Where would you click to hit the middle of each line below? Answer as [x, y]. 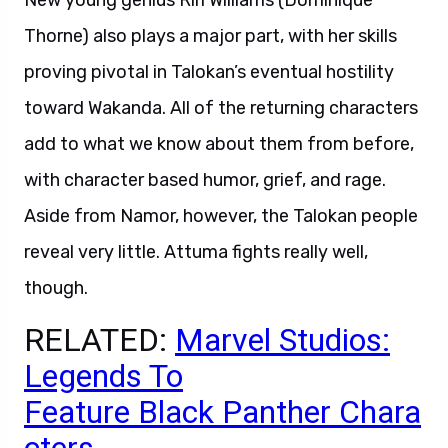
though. [56, 288]
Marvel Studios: [282, 340]
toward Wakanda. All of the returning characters [221, 108]
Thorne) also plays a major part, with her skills [210, 36]
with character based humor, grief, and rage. [205, 180]
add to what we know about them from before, [219, 144]
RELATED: [99, 340]
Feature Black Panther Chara [222, 412]
